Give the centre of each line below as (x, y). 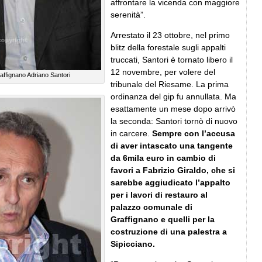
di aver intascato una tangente (172, 145)
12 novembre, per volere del (163, 72)
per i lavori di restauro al (159, 194)
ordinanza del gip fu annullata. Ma (173, 96)
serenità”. (128, 14)
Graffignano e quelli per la (163, 219)
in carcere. (131, 133)
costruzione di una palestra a (169, 231)
